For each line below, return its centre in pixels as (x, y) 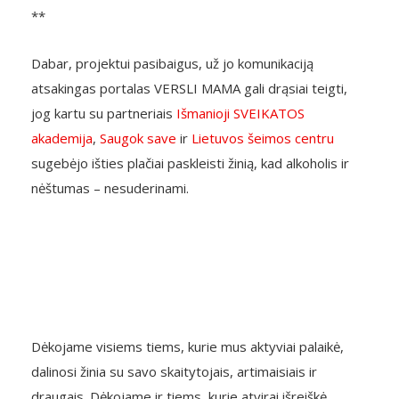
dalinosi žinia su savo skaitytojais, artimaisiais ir (174, 371)
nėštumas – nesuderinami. (110, 188)
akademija (62, 138)
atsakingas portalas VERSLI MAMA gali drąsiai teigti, (189, 88)
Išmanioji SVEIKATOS (240, 113)
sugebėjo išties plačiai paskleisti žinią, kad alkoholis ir (190, 163)
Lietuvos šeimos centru (263, 138)
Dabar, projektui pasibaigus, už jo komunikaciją (172, 63)
